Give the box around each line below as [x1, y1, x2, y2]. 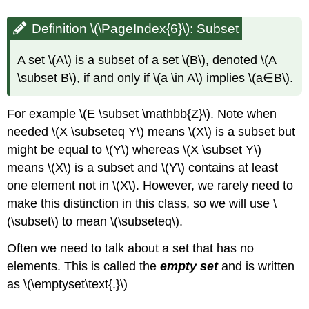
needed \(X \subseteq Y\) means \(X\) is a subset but [7, 125, 296, 139]
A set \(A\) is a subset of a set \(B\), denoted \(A [17, 52, 277, 67]
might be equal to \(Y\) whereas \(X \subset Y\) [7, 143, 262, 157]
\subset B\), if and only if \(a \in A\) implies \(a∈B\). [17, 70, 294, 85]
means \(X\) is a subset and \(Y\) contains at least [7, 161, 279, 175]
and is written [218, 259, 295, 273]
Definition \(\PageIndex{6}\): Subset [32, 21, 239, 36]
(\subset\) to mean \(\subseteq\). [7, 215, 183, 229]
